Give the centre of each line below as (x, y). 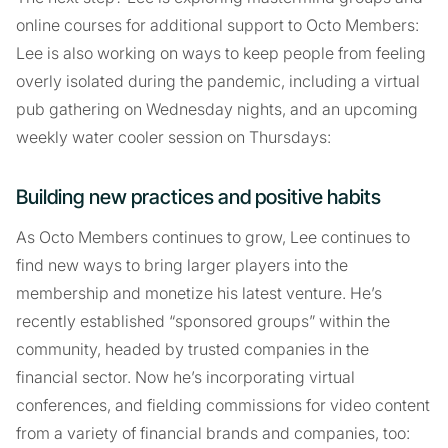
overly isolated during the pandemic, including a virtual (218, 80)
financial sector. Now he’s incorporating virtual (185, 376)
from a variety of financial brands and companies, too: (213, 432)
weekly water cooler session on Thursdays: (173, 136)
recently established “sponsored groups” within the (203, 320)
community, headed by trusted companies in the (192, 348)
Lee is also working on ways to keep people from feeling (221, 52)
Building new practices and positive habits (198, 196)
